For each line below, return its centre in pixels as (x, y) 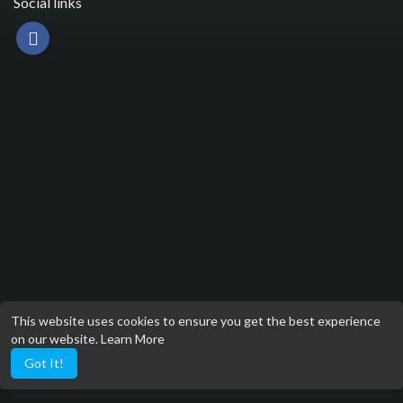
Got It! (44, 363)
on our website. (56, 339)
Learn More (133, 339)
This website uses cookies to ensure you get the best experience (196, 321)
